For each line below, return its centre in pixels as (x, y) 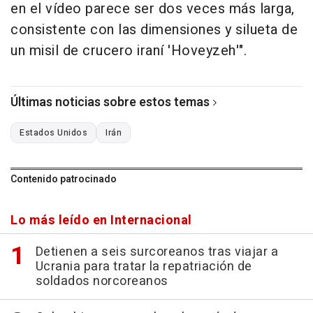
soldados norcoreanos (102, 282)
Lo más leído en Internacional (101, 221)
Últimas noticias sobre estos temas (110, 103)
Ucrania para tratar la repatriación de (144, 267)
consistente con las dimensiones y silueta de (154, 30)
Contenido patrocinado (64, 180)
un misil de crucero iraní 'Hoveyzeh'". (129, 51)
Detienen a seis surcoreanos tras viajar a (156, 252)
